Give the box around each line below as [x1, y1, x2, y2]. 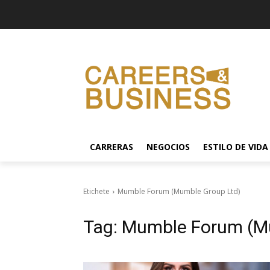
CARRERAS [90, 140, 133, 152]
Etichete [83, 186, 110, 196]
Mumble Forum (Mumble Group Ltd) [118, 186, 240, 196]
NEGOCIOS [146, 140, 190, 152]
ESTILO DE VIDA [203, 140, 268, 152]
